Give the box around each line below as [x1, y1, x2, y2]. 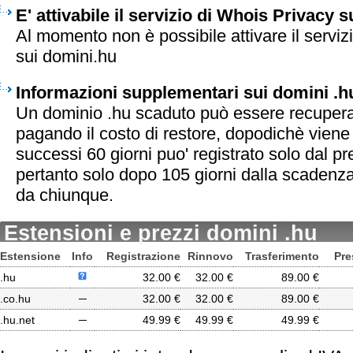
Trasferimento [245, 250, 319, 262]
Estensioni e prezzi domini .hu [4, 221, 318, 245]
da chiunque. [16, 185, 113, 205]
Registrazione [106, 250, 180, 262]
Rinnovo [188, 250, 233, 262]
